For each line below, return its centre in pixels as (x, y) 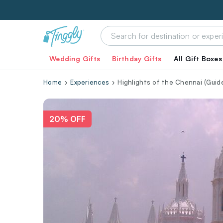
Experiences (90, 82)
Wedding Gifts (75, 58)
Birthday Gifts (137, 58)
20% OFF (67, 119)
